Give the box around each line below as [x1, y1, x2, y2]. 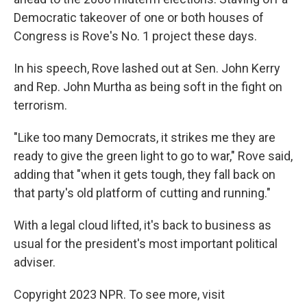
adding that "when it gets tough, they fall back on [14, 167, 275, 182]
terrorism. [14, 98, 67, 112]
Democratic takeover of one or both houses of [14, 10, 264, 25]
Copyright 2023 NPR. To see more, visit [14, 287, 225, 302]
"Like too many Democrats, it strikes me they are [14, 130, 275, 145]
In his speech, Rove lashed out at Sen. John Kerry [14, 61, 280, 75]
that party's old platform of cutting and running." [14, 186, 271, 200]
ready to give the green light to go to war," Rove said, [14, 149, 293, 163]
